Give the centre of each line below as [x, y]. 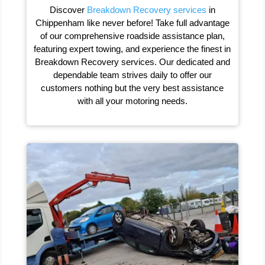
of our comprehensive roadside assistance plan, [132, 36]
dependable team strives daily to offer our [132, 75]
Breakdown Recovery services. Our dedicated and [132, 62]
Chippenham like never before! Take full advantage [132, 23]
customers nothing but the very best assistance [132, 88]
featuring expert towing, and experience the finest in [132, 49]
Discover [68, 10]
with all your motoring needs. [132, 101]
